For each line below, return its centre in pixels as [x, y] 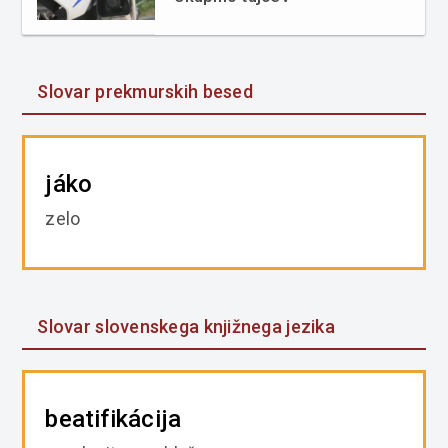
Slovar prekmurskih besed [145, 92]
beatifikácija [113, 419]
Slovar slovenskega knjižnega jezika [186, 327]
